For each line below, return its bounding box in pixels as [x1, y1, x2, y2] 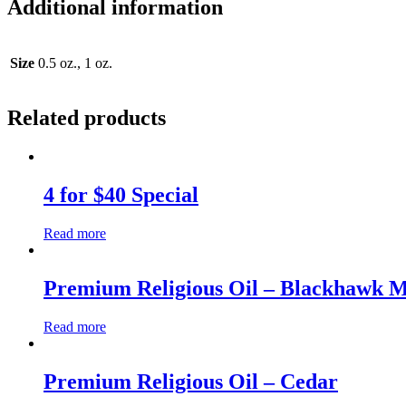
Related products [7, 106, 166, 130]
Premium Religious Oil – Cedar [43, 369, 338, 393]
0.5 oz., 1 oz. [38, 54, 112, 71]
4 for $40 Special [43, 183, 198, 208]
